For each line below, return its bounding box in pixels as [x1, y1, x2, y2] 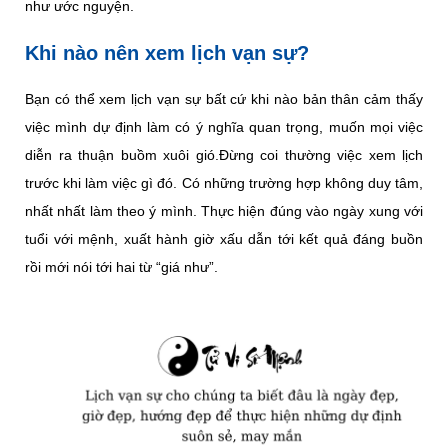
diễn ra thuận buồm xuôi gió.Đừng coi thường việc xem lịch [25, 146, 423, 163]
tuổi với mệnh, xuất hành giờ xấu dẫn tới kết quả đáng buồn [25, 230, 423, 247]
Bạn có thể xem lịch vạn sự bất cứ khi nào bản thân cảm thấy [25, 90, 423, 107]
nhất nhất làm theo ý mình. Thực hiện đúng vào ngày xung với [25, 202, 423, 219]
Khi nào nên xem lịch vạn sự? [25, 41, 309, 64]
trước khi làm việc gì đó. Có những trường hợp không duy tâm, [25, 174, 423, 191]
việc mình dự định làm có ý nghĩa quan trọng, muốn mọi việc [25, 118, 423, 135]
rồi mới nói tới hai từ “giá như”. [25, 258, 218, 275]
